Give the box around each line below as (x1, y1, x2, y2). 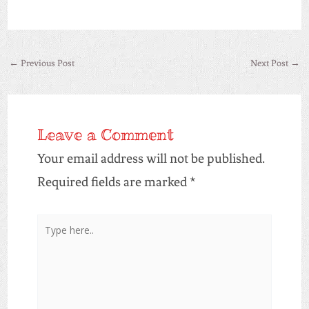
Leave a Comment (37, 124, 174, 146)
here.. (36, 241, 68, 257)
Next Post (250, 58, 291, 69)
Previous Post (18, 58, 74, 69)
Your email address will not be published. (37, 150, 265, 167)
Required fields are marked (37, 174, 190, 190)
